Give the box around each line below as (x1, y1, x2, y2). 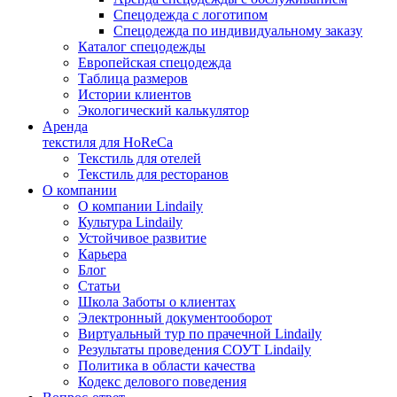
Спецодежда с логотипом (113, 7, 268, 22)
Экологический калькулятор (78, 103, 249, 118)
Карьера (78, 246, 127, 261)
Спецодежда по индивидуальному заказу (113, 23, 362, 38)
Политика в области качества (78, 358, 255, 373)
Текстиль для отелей (78, 151, 201, 166)
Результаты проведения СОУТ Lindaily (78, 342, 311, 357)
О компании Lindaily (78, 198, 203, 214)
